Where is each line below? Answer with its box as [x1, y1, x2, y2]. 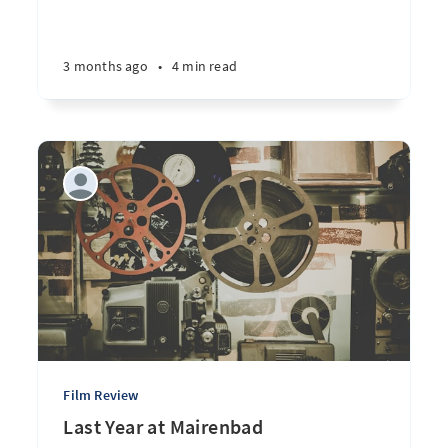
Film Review [63, 386, 139, 404]
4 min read [171, 57, 237, 75]
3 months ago [63, 57, 148, 75]
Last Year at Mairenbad [63, 414, 264, 439]
